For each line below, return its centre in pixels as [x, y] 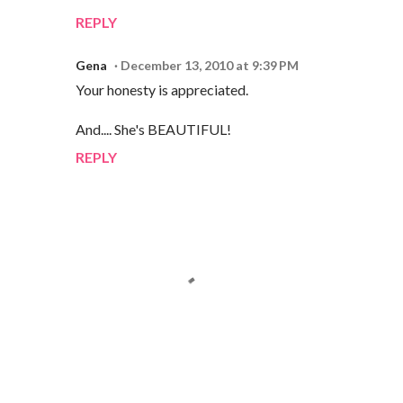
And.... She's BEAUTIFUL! [153, 129]
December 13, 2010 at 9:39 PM [210, 65]
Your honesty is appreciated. [162, 89]
